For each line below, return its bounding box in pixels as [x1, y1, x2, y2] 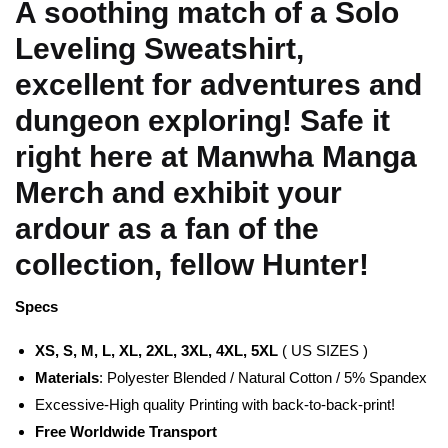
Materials [35, 369, 99, 387]
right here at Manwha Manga [15, 139, 417, 173]
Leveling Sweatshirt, [15, 31, 304, 65]
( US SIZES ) [278, 342, 368, 360]
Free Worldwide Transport [35, 423, 217, 441]
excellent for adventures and [15, 67, 422, 101]
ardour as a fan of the [15, 211, 319, 245]
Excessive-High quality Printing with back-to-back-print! [35, 396, 395, 414]
